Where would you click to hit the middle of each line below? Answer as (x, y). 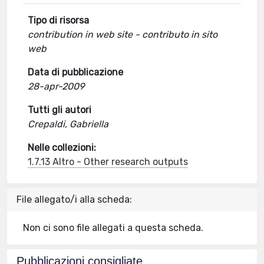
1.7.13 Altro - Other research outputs (108, 162)
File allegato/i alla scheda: (74, 199)
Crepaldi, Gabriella (68, 124)
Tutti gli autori (60, 110)
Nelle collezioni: (62, 148)
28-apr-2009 (56, 86)
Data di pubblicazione (76, 72)
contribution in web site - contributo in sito (123, 34)
